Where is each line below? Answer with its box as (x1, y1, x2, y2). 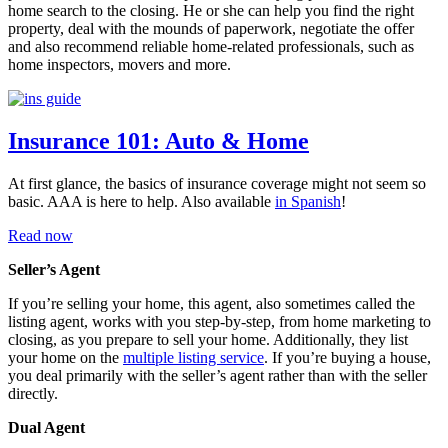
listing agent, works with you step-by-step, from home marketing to (8, 313, 431, 331)
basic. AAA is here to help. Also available (8, 193, 275, 211)
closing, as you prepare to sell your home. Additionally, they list (8, 331, 408, 349)
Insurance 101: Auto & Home (8, 128, 309, 155)
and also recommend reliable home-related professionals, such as (8, 38, 414, 56)
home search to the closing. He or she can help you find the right (8, 2, 414, 20)
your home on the (8, 349, 123, 367)
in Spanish (275, 193, 341, 211)
